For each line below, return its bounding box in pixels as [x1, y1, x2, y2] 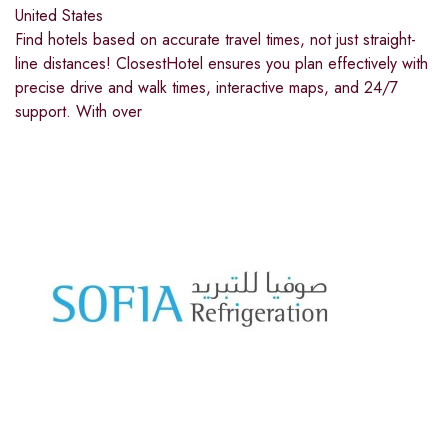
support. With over [15, 100, 142, 124]
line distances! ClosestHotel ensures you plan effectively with [15, 52, 428, 76]
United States [15, 4, 103, 28]
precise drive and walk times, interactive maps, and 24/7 [15, 76, 398, 100]
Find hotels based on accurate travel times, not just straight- [15, 28, 416, 52]
